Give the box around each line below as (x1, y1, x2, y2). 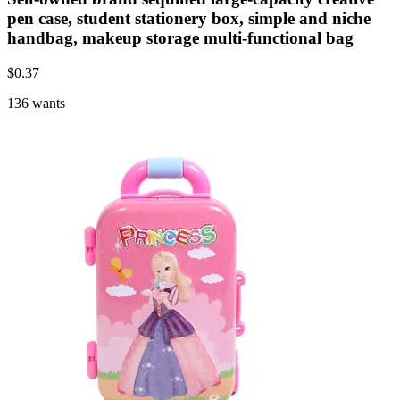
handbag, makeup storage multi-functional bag (7, 28, 354, 47)
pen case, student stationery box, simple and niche (7, 8, 371, 28)
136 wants (7, 95, 65, 111)
